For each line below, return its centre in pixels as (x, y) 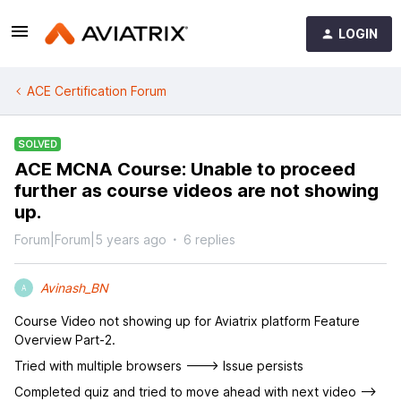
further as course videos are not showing (196, 191)
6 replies (209, 239)
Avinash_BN (74, 288)
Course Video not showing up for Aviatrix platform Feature (187, 321)
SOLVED (38, 144)
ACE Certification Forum (97, 91)
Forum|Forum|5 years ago (90, 239)
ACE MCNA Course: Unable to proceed (185, 169)
